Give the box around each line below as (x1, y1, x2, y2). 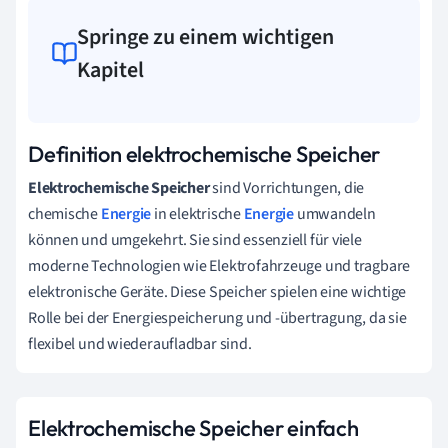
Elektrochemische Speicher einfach (28, 413, 359, 442)
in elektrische (151, 202, 244, 225)
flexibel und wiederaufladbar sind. (28, 332, 252, 355)
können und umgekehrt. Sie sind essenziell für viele (28, 228, 362, 251)
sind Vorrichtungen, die (209, 176, 365, 199)
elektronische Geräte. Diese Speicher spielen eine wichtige (28, 280, 407, 303)
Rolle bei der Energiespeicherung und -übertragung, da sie (28, 306, 407, 329)
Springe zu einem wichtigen (77, 20, 335, 53)
